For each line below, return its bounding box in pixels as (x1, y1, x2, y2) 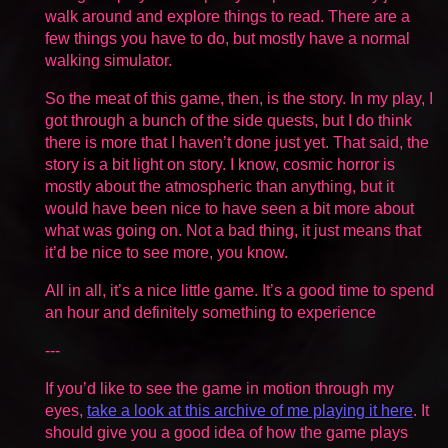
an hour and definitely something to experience (45, 303, 376, 321)
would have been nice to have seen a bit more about (45, 199, 414, 217)
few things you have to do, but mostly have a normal (45, 29, 410, 47)
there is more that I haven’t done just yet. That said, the (45, 133, 429, 151)
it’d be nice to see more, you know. (45, 243, 288, 261)
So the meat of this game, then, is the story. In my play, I (45, 89, 433, 107)
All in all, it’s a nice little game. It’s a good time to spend (45, 281, 434, 299)
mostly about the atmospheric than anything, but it (45, 177, 394, 195)
